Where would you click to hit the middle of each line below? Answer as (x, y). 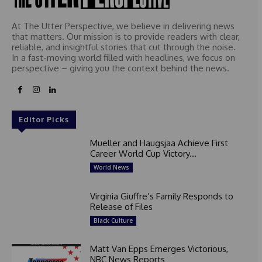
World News (111, 167)
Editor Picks (44, 119)
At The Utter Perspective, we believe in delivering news (123, 26)
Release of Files (121, 206)
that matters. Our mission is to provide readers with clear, (126, 36)
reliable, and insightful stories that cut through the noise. (124, 47)
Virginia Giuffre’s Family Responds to (161, 196)
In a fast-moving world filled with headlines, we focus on (123, 57)
